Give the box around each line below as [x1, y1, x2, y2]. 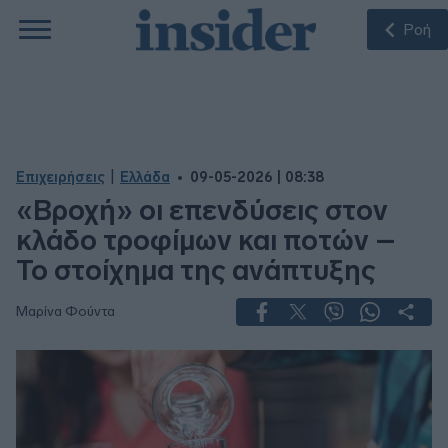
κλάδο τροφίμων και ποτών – [16, 224, 396, 257]
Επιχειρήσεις [16, 169, 105, 186]
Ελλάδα [120, 169, 170, 186]
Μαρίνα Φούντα [16, 303, 115, 320]
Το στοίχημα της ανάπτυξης [16, 254, 376, 287]
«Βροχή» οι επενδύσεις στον [16, 194, 388, 227]
